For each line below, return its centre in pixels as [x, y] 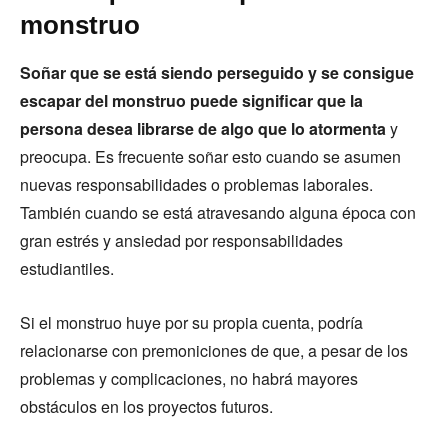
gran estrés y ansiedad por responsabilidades [181, 240]
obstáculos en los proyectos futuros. [146, 406]
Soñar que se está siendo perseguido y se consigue [217, 72]
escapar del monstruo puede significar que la [191, 100]
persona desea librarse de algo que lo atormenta [203, 128]
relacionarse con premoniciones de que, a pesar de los [214, 350]
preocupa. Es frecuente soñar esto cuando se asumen [210, 156]
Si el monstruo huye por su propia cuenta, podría [191, 322]
